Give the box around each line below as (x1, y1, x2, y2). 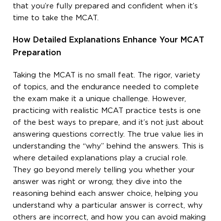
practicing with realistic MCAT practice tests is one (13, 107, 201, 114)
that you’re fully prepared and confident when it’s (13, 2, 198, 9)
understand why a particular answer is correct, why (13, 202, 203, 209)
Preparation (13, 49, 62, 57)
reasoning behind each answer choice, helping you (13, 190, 198, 197)
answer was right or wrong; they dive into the (13, 178, 183, 185)
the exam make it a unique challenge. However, (13, 95, 186, 102)
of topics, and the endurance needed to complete (13, 83, 199, 90)
